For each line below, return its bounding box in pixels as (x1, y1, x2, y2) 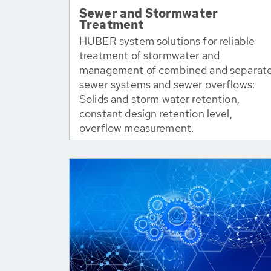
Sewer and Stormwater (79, 5, 218, 21)
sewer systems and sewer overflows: (79, 77, 255, 91)
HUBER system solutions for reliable (79, 34, 255, 48)
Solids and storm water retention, (79, 92, 240, 106)
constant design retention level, (79, 106, 232, 120)
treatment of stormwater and (79, 48, 220, 62)
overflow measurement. (79, 121, 194, 135)
